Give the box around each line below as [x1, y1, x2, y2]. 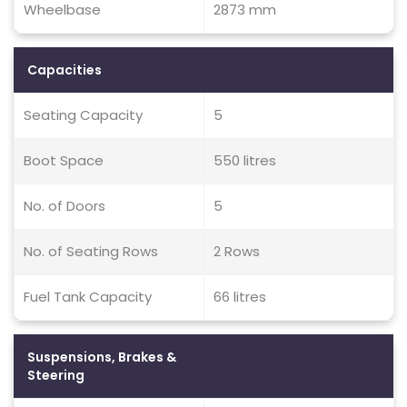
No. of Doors [24, 196, 105, 215]
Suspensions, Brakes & [27, 348, 176, 366]
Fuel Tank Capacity [24, 287, 152, 306]
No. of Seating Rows [24, 242, 158, 261]
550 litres [213, 151, 276, 170]
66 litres [213, 287, 266, 306]
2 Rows [213, 242, 260, 261]
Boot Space [24, 151, 104, 170]
